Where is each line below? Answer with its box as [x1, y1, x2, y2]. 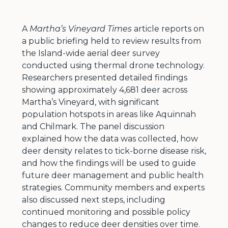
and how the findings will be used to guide [21, 158, 196, 168]
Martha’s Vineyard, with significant [21, 97, 159, 107]
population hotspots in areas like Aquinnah [21, 109, 196, 119]
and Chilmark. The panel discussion [21, 121, 164, 131]
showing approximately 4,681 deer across [21, 84, 187, 95]
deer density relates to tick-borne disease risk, [21, 146, 206, 156]
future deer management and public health [21, 170, 204, 180]
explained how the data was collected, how [21, 133, 198, 144]
